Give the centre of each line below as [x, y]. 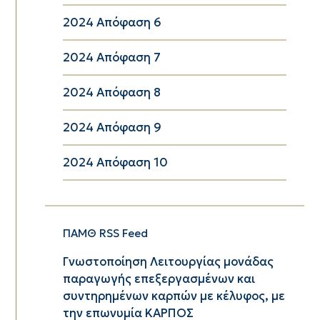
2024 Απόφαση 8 [111, 92]
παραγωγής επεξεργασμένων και [159, 279]
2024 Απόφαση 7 [111, 57]
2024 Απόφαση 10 [115, 162]
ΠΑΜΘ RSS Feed [105, 233]
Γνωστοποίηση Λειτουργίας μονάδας [168, 261]
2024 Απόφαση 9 [112, 127]
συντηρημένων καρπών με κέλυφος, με [174, 296]
